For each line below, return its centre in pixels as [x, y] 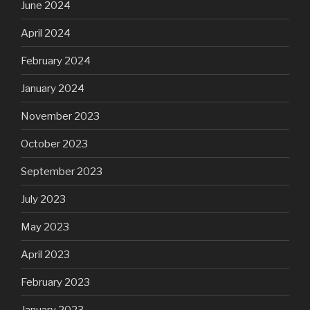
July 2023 [43, 199]
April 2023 [45, 254]
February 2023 [55, 282]
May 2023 [45, 227]
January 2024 [53, 88]
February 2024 [56, 61]
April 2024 [46, 33]
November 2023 [60, 116]
